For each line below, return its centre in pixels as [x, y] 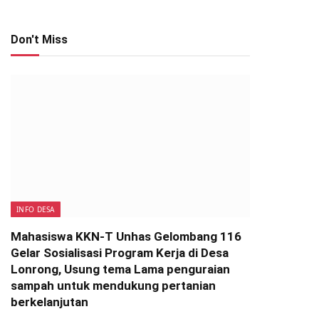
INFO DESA [36, 209]
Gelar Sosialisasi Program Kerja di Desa [120, 253]
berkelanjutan [49, 302]
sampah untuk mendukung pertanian [113, 286]
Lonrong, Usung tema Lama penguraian [120, 269]
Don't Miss [39, 40]
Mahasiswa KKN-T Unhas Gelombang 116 [126, 236]
